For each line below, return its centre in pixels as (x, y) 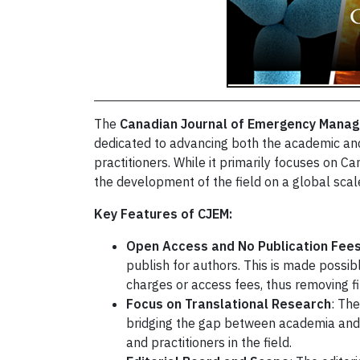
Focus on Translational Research (229, 304)
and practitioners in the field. (209, 343)
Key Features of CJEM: (163, 214)
